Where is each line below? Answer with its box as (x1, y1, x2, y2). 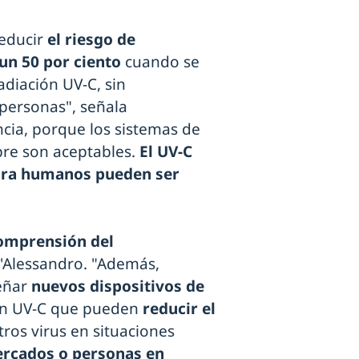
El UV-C (139, 140, 192, 162)
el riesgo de (47, 28, 135, 50)
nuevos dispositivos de (27, 275, 204, 296)
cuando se (121, 50, 200, 72)
